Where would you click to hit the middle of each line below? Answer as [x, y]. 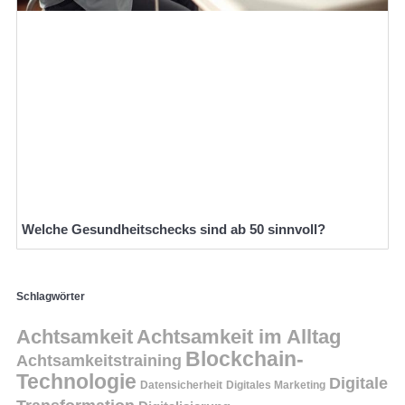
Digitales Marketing [276, 385]
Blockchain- [245, 358]
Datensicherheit [181, 384]
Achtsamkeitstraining [99, 360]
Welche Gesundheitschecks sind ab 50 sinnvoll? [174, 230]
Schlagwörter [51, 297]
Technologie [76, 381]
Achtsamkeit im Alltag [239, 336]
